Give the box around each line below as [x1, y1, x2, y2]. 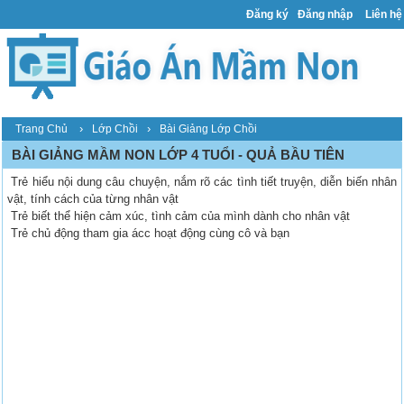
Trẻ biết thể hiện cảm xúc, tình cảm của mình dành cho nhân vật [7, 209, 351, 224]
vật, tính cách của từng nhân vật [7, 192, 179, 207]
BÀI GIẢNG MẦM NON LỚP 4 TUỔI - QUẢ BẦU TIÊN [12, 147, 345, 163]
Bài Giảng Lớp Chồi [160, 123, 258, 136]
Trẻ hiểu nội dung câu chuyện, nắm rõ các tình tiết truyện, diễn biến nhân [7, 175, 397, 189]
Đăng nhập [298, 8, 353, 21]
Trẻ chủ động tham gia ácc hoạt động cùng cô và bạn [7, 226, 290, 241]
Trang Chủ [15, 123, 69, 136]
